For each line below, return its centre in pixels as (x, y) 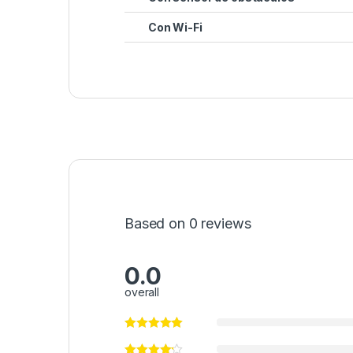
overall (142, 292)
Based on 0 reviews (188, 224)
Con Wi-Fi (175, 28)
